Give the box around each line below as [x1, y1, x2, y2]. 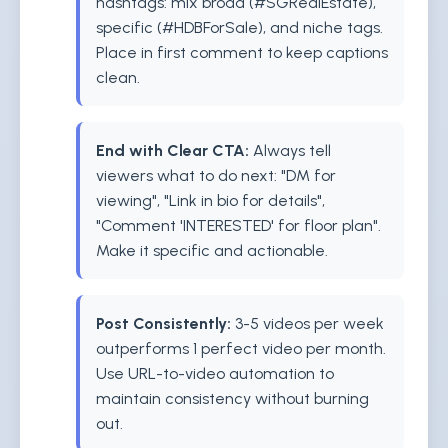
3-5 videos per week [231, 314, 384, 333]
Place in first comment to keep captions [96, 43, 388, 62]
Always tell [249, 141, 331, 160]
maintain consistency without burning [96, 389, 369, 408]
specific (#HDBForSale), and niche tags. [96, 18, 383, 37]
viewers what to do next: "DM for [96, 166, 336, 185]
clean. [96, 68, 140, 87]
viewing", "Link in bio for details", [96, 191, 325, 210]
